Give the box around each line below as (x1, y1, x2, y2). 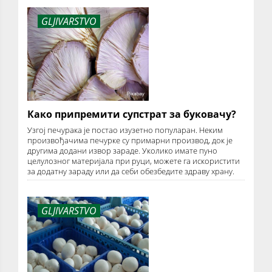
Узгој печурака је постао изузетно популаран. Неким (27, 124, 223, 135)
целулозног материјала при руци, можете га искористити (27, 155, 240, 166)
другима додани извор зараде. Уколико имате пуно (27, 144, 217, 156)
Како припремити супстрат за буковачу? (27, 107, 236, 121)
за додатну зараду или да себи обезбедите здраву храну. (27, 165, 234, 177)
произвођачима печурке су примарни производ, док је (27, 134, 233, 146)
